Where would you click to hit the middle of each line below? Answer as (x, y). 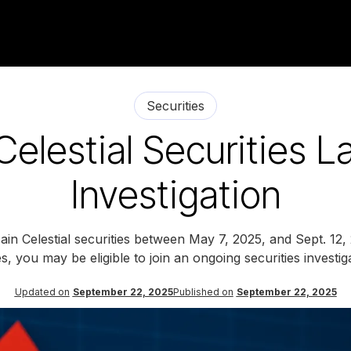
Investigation (175, 194)
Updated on (42, 291)
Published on (203, 291)
